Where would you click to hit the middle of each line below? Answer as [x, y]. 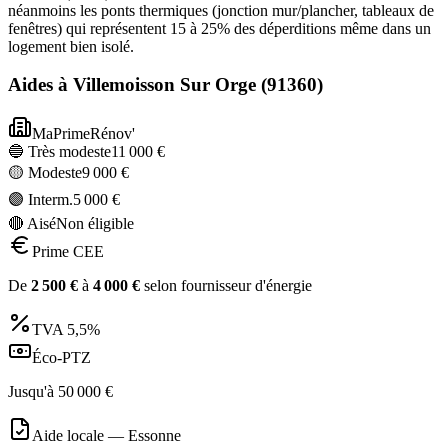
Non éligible [95, 224]
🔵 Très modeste [59, 152]
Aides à [40, 85]
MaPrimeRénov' [83, 134]
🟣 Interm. [40, 200]
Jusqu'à [33, 392]
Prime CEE [68, 252]
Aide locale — [80, 436]
